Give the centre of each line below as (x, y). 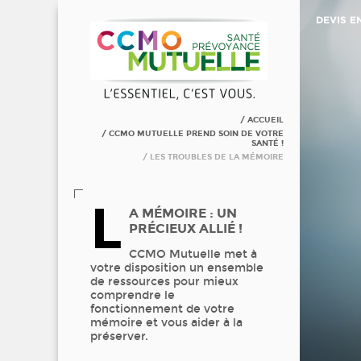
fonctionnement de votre (162, 309)
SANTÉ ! (268, 143)
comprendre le (133, 295)
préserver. (119, 336)
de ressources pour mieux (164, 282)
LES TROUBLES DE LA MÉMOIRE (217, 157)
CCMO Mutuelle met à (193, 254)
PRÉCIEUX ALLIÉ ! (186, 228)
